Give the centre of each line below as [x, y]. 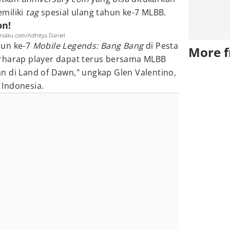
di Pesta [161, 46]
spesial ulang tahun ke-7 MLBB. [102, 12]
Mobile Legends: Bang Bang [88, 46]
